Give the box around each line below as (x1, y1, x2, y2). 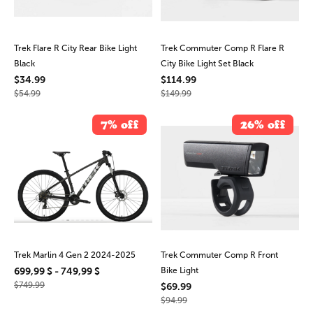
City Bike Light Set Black (160, 59, 254, 69)
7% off (100, 117, 138, 131)
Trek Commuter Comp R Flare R (160, 43, 284, 54)
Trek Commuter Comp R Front (160, 249, 278, 260)
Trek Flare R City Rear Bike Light (14, 43, 137, 54)
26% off (240, 117, 285, 131)
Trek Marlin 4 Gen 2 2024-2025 (14, 249, 136, 260)
